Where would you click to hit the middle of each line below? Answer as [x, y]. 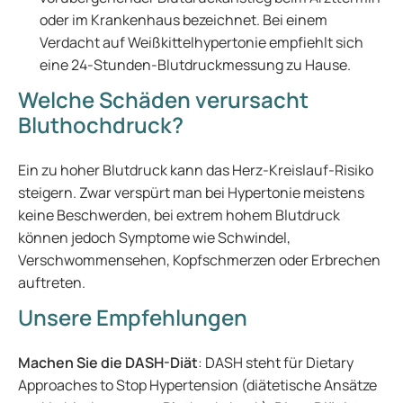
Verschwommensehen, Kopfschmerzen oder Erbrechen [199, 260]
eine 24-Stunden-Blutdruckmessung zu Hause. [197, 65]
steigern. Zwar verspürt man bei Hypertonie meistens [191, 193]
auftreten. [52, 282]
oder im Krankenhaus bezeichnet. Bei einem [184, 20]
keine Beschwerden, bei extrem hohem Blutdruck [179, 215]
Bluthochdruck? [101, 125]
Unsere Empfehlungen [133, 317]
